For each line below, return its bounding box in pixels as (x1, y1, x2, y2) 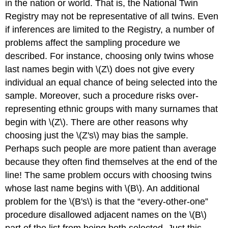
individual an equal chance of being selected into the (5, 77, 218, 88)
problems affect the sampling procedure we (5, 38, 181, 48)
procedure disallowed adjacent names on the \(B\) (5, 210, 207, 220)
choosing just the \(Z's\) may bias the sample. (5, 130, 189, 141)
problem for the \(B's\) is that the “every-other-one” (5, 196, 209, 207)
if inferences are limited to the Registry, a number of (5, 24, 215, 35)
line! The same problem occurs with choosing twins (5, 170, 212, 181)
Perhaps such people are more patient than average (5, 144, 217, 154)
